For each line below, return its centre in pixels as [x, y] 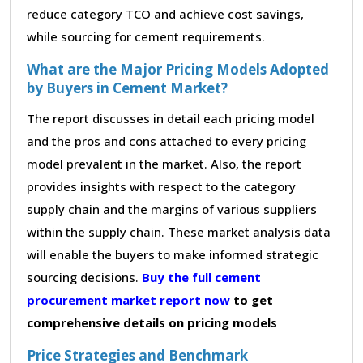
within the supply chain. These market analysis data [179, 231]
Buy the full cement [201, 277]
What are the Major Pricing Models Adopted [178, 69]
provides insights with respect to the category [161, 186]
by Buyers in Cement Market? [127, 88]
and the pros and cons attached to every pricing [167, 141]
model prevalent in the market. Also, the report [164, 163]
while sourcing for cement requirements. [146, 36]
